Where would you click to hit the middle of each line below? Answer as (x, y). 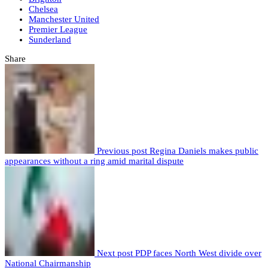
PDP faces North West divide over (198, 253)
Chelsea (43, 9)
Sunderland (50, 40)
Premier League (58, 30)
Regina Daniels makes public (204, 151)
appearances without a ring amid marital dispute (94, 161)
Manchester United (64, 19)
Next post (115, 253)
